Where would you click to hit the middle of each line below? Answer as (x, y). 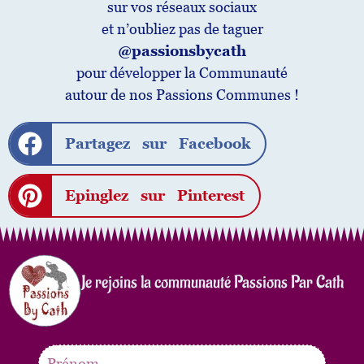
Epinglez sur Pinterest (154, 196)
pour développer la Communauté (182, 72)
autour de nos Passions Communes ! (182, 94)
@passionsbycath (182, 50)
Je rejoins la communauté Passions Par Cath (212, 283)
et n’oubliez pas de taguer (182, 28)
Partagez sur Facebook (157, 144)
